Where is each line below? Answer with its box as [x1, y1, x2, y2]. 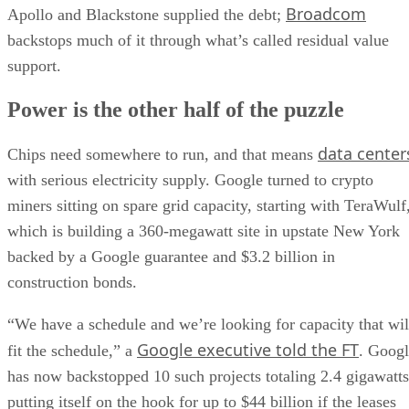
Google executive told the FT [137, 339, 359, 361]
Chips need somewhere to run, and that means [7, 145, 318, 163]
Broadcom [286, 3, 366, 26]
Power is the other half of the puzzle [7, 98, 344, 122]
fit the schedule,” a [7, 341, 137, 360]
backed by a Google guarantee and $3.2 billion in [7, 247, 335, 266]
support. [7, 57, 66, 76]
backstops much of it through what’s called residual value [7, 31, 389, 50]
